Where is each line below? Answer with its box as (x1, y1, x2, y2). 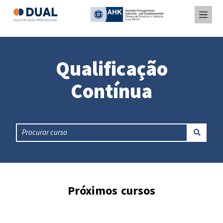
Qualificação (55, 56, 168, 81)
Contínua (71, 79, 152, 104)
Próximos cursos (68, 182, 155, 198)
